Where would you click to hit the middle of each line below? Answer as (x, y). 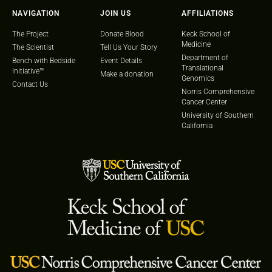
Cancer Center (205, 102)
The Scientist (33, 47)
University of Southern (218, 115)
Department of (205, 57)
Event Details (121, 60)
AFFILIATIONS (208, 13)
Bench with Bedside (44, 60)
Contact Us (30, 84)
